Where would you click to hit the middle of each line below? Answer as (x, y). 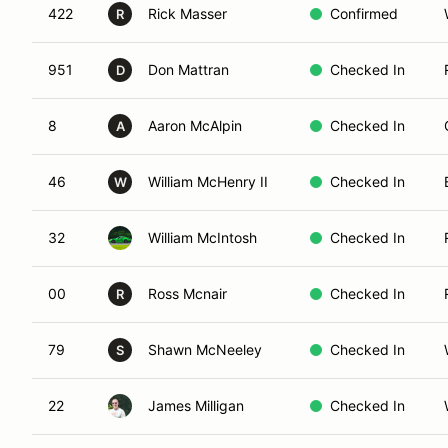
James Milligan (196, 405)
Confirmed (364, 13)
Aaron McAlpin (195, 125)
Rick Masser (187, 13)
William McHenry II (208, 181)
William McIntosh (202, 237)
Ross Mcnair (187, 293)
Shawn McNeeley (205, 349)
